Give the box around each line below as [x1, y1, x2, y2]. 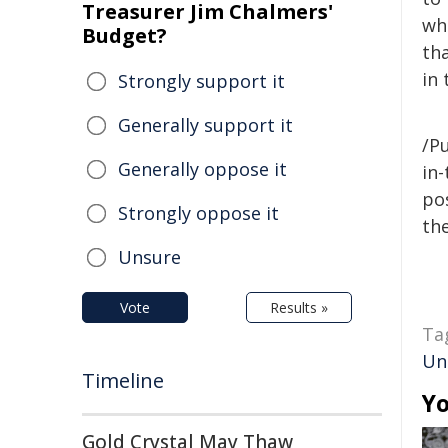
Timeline [82, 367, 164, 394]
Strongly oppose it [118, 201, 279, 225]
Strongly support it [118, 69, 285, 93]
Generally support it [118, 113, 293, 137]
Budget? [82, 22, 167, 49]
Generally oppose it [118, 157, 287, 181]
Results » [270, 298, 328, 317]
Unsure [118, 245, 181, 269]
